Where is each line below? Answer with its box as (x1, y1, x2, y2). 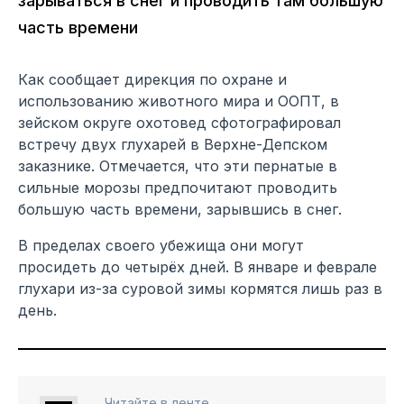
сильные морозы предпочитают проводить (18, 178, 337, 197)
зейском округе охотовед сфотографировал (18, 113, 341, 132)
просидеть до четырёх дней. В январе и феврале (18, 257, 377, 276)
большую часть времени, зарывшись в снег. (18, 199, 342, 218)
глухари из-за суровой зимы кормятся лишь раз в (18, 279, 382, 298)
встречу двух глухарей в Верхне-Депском (18, 134, 327, 153)
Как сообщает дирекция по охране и (18, 69, 287, 88)
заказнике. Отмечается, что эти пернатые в (18, 156, 337, 175)
